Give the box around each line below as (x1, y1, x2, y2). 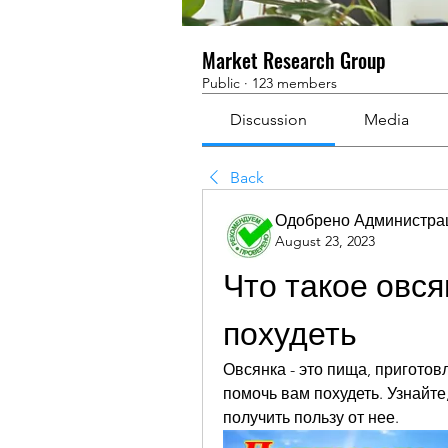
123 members (252, 74, 337, 92)
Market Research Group (202, 45, 386, 75)
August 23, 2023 (275, 232, 375, 250)
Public (202, 74, 240, 92)
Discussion (230, 110, 308, 129)
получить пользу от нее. (223, 408, 399, 427)
